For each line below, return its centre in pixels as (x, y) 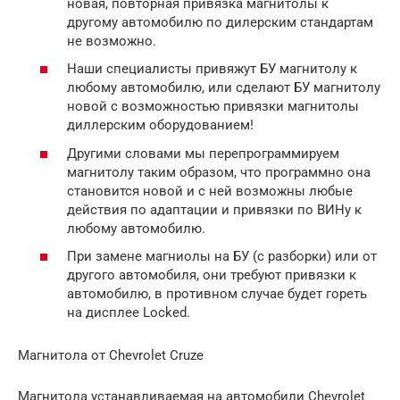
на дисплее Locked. (129, 313)
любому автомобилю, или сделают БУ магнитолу (224, 88)
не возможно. (112, 41)
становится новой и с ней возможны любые (210, 191)
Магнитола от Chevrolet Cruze (111, 356)
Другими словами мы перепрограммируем (203, 153)
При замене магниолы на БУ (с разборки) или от (222, 257)
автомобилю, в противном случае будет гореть (217, 294)
